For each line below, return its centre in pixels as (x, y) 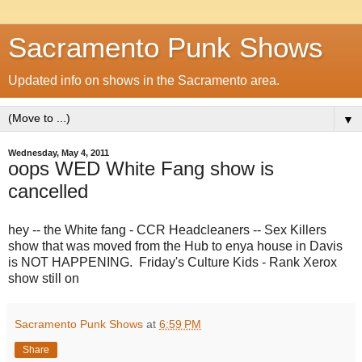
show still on (44, 278)
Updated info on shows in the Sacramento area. (144, 80)
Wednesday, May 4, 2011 (59, 153)
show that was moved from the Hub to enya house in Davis (175, 246)
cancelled (48, 191)
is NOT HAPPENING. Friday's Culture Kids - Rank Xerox (173, 262)
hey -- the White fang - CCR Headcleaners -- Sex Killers (167, 229)
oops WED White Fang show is (141, 168)
